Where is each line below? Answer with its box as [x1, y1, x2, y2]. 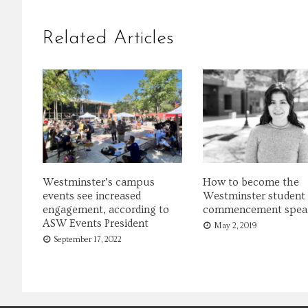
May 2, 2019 [213, 221, 257, 230]
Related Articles [43, 29, 174, 49]
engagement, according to [43, 203, 169, 216]
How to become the [202, 175, 299, 188]
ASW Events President [43, 217, 148, 230]
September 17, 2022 [54, 234, 122, 244]
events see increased [43, 189, 141, 202]
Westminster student [202, 189, 305, 202]
